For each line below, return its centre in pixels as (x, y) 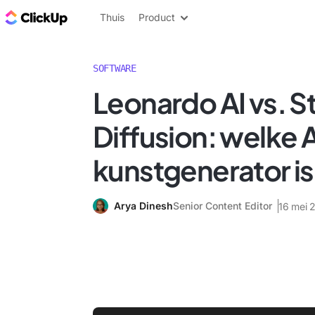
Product (157, 17)
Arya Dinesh (143, 206)
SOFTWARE (115, 68)
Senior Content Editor (223, 206)
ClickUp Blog (106, 17)
